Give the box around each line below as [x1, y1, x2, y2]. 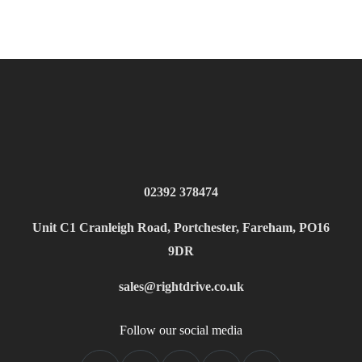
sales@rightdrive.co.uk [118, 280, 244, 294]
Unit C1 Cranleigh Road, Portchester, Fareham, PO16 [32, 221, 330, 235]
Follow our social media [120, 323, 242, 338]
